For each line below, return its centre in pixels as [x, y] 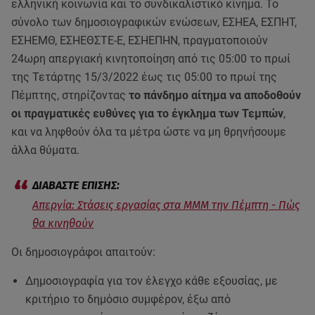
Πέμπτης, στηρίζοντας [70, 95]
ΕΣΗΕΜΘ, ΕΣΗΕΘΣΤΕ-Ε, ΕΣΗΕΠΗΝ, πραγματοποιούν [140, 40]
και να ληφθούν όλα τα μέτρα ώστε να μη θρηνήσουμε [149, 132]
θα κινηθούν [63, 223]
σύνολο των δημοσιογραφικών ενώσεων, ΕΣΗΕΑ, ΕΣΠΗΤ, [154, 22]
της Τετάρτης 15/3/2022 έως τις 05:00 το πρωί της [144, 77]
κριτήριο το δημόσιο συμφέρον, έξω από [128, 299]
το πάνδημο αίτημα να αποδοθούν [215, 95]
